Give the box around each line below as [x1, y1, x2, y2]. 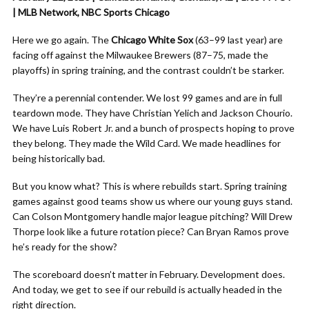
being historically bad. [12, 152, 105, 164]
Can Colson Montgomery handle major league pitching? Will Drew [12, 210, 292, 222]
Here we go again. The [12, 34, 111, 46]
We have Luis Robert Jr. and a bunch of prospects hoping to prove [12, 122, 295, 134]
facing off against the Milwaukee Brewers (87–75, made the [12, 49, 268, 61]
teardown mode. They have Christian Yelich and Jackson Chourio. [12, 107, 292, 119]
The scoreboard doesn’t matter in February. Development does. [12, 268, 285, 280]
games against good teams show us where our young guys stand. [12, 195, 292, 207]
